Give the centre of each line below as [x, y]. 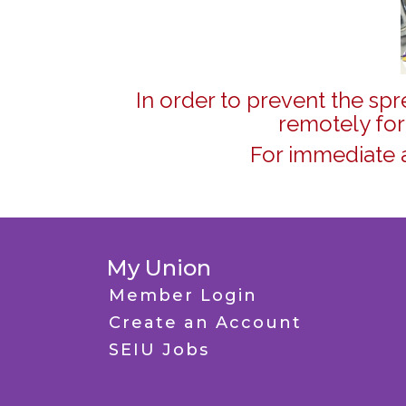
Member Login [183, 296]
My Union [159, 268]
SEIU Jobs [159, 350]
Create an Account [205, 323]
